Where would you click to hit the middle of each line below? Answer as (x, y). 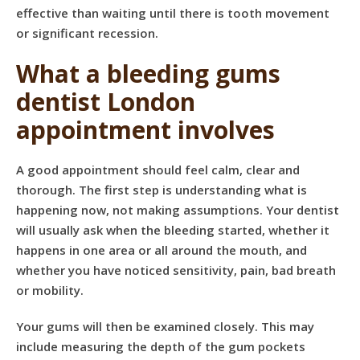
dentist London (106, 102)
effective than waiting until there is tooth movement (173, 13)
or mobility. (50, 290)
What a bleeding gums (148, 74)
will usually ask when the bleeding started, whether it (173, 230)
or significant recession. (87, 33)
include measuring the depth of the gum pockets (161, 346)
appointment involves (145, 130)
